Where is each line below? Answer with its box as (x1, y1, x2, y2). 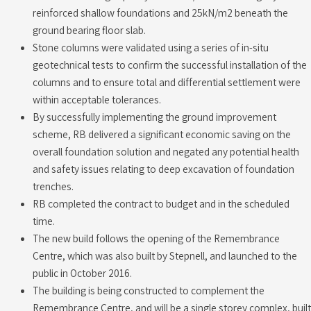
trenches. (32, 178, 74, 193)
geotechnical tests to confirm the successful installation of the (32, 57, 307, 72)
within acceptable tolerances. (32, 92, 161, 106)
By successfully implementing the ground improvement (32, 109, 276, 124)
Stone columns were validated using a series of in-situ (32, 40, 269, 54)
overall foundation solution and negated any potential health (32, 144, 299, 158)
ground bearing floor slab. (32, 22, 146, 37)
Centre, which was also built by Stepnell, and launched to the (32, 248, 297, 262)
